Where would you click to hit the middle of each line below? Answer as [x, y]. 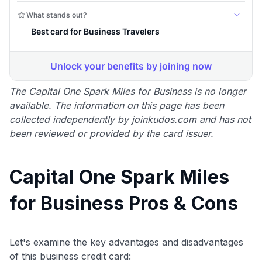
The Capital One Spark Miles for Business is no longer [128, 91]
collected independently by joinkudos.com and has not [130, 119]
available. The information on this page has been [117, 105]
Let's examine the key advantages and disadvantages [126, 242]
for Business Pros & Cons [124, 203]
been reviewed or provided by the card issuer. [111, 133]
